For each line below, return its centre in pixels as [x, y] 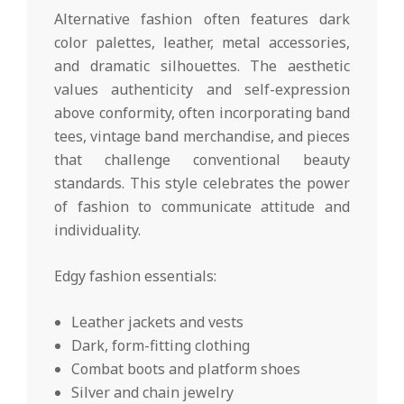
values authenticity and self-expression [202, 90]
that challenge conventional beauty [202, 160]
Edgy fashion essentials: [135, 276]
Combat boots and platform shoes [186, 369]
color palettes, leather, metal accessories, [202, 43]
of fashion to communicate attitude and [202, 207]
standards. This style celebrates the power [202, 184]
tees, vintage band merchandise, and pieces [202, 137]
